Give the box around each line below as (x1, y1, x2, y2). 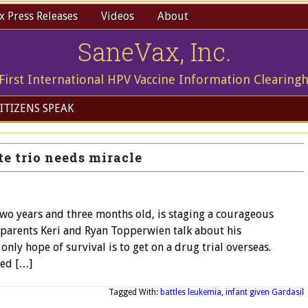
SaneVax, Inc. (77, 35, 231, 68)
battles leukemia (160, 287, 221, 297)
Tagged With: (109, 287, 160, 297)
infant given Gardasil (225, 287, 304, 297)
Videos (101, 10, 134, 23)
